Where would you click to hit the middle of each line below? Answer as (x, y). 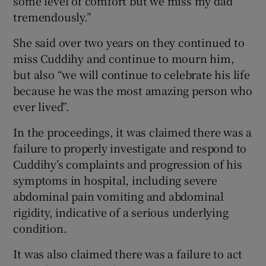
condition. (40, 228)
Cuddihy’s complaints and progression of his (128, 164)
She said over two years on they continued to (129, 42)
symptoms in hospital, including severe (115, 180)
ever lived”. (42, 107)
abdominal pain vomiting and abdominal (119, 196)
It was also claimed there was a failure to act (128, 254)
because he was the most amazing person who (133, 91)
